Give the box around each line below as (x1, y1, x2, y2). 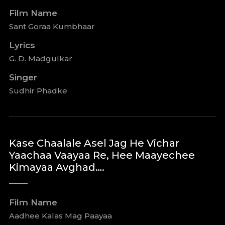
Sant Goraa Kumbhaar (9, 22, 95, 31)
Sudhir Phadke (9, 86, 67, 95)
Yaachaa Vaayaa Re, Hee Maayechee (9, 149, 195, 161)
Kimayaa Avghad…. (9, 161, 104, 173)
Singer (9, 72, 37, 82)
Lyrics (9, 40, 35, 50)
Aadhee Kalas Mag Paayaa (9, 211, 112, 220)
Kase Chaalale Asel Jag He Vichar (9, 137, 179, 149)
